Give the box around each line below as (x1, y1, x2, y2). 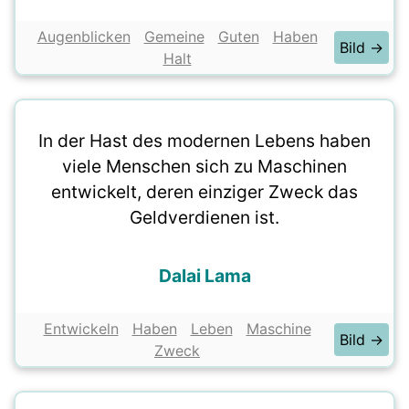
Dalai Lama (158, 265, 251, 287)
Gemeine (143, 27, 204, 46)
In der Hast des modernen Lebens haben (38, 130, 371, 152)
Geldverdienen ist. (130, 206, 279, 228)
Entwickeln (43, 320, 119, 338)
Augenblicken (37, 27, 131, 46)
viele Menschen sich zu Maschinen (62, 155, 347, 177)
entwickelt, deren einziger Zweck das (51, 181, 358, 203)
